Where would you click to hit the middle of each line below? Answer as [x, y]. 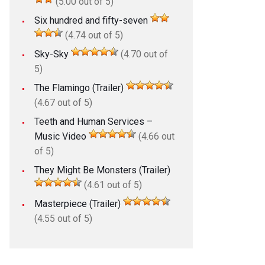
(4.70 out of [143, 54]
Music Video [60, 136]
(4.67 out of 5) [63, 102]
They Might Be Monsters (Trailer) [102, 170]
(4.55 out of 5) [63, 218]
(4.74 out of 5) [93, 35]
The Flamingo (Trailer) [79, 88]
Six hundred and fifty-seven [91, 20]
